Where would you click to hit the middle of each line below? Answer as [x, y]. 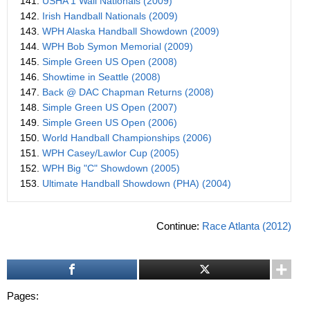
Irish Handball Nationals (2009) [110, 16]
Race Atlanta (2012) [246, 226]
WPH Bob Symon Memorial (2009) [117, 47]
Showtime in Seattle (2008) [101, 77]
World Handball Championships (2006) [127, 138]
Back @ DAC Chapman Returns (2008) [128, 92]
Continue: [179, 226]
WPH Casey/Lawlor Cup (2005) [110, 153]
